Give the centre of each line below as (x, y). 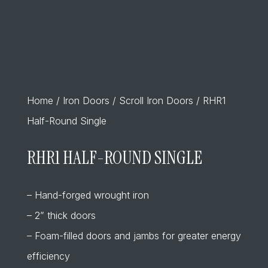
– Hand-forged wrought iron (88, 195)
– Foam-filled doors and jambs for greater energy (134, 236)
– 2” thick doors (61, 215)
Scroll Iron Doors (156, 100)
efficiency (48, 256)
